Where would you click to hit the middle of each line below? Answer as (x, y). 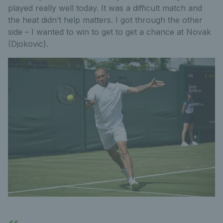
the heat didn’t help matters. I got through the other (105, 20)
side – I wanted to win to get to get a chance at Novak (110, 32)
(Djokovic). (28, 44)
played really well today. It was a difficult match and (105, 8)
